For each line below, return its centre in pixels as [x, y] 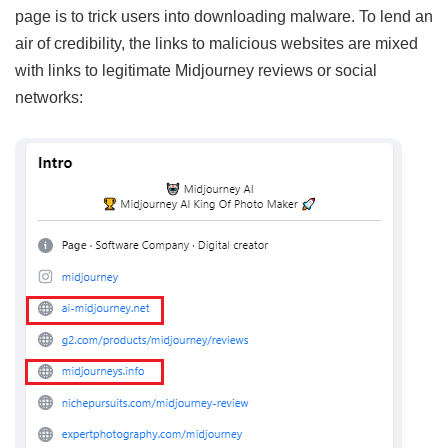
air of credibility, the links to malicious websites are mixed [216, 42]
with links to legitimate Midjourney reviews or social [196, 69]
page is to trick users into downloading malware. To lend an [224, 15]
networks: [49, 96]
